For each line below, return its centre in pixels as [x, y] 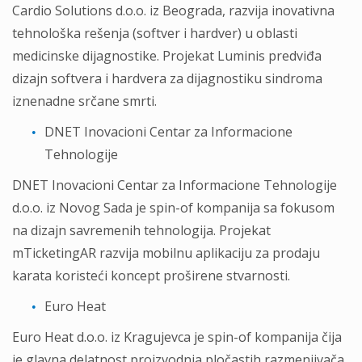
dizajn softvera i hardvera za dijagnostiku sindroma [167, 78]
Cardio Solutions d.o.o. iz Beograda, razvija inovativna [173, 11]
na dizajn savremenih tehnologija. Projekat [141, 230]
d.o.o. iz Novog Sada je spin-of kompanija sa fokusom [173, 208]
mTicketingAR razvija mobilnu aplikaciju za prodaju [166, 253]
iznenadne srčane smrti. [84, 101]
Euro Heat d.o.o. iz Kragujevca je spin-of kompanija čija [177, 337]
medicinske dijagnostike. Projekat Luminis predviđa [167, 56]
